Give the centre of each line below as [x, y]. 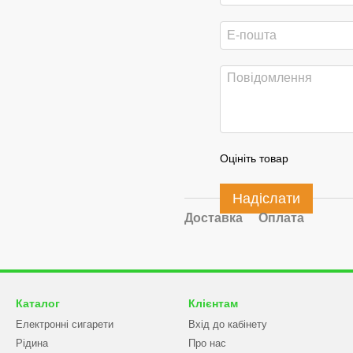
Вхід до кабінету [228, 324]
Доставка [214, 218]
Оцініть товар [254, 158]
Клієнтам [213, 303]
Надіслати [266, 199]
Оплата [281, 218]
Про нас [207, 343]
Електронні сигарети [65, 324]
